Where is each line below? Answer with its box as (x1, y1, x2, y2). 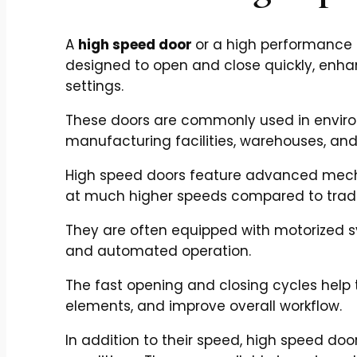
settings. (65, 76, 127, 96)
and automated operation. (65, 241, 255, 261)
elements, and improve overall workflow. (65, 296, 342, 316)
